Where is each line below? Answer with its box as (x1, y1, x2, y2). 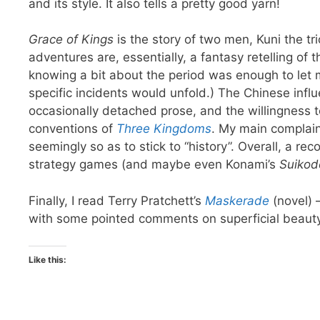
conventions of (29, 121, 116, 136)
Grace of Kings (29, 32, 114, 47)
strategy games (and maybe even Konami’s (29, 157, 279, 172)
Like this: (29, 254, 66, 266)
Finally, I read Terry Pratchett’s (29, 193, 205, 208)
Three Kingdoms (116, 121, 211, 136)
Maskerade (205, 193, 269, 208)
